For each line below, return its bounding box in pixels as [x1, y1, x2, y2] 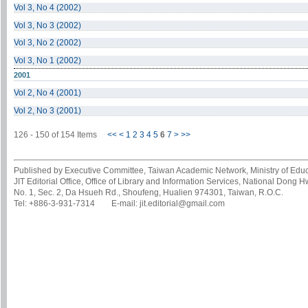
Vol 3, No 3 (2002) [14, 20, 81, 30]
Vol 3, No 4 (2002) [14, 3, 81, 13]
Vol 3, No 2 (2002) [14, 38, 81, 48]
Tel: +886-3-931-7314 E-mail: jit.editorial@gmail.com [14, 199, 225, 209]
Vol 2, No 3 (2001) [14, 105, 81, 115]
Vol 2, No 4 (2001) [14, 88, 81, 98]
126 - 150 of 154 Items [14, 130, 107, 140]
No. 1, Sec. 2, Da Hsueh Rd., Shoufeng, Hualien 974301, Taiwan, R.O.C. [14, 188, 283, 198]
